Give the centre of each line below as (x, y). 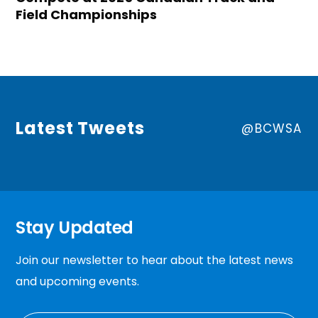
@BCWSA (272, 128)
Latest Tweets (80, 128)
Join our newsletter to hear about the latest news (155, 260)
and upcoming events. (78, 281)
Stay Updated (75, 227)
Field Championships (87, 14)
